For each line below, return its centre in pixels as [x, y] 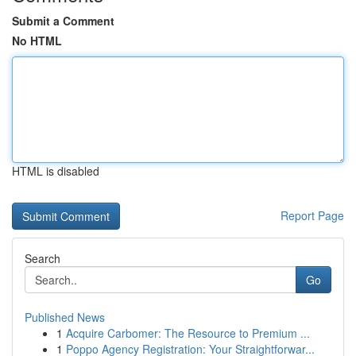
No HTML [37, 41]
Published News [65, 317]
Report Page [312, 215]
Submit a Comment [63, 21]
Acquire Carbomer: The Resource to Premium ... [188, 333]
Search [43, 258]
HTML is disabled [56, 171]
